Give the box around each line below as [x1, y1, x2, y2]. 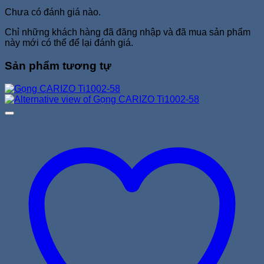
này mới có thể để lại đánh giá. [5, 38, 133, 48]
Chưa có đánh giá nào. [5, 7, 101, 18]
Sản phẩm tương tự [5, 60, 111, 72]
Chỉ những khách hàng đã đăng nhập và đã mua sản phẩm [5, 27, 250, 38]
